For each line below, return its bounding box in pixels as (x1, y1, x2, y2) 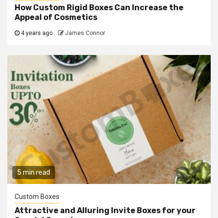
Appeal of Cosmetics (15, 13, 97, 22)
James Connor (65, 30, 105, 36)
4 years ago (19, 30, 54, 36)
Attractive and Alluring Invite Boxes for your (15, 206, 196, 215)
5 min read (17, 168, 50, 177)
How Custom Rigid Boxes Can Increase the (15, 3, 183, 12)
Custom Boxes (15, 193, 59, 200)
